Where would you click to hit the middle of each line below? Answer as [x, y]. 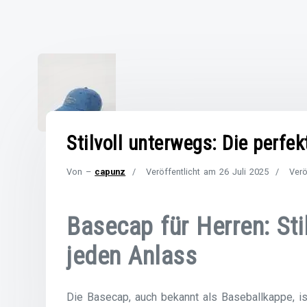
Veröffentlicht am [183, 172]
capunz [110, 172]
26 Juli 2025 [244, 172]
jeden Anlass [132, 256]
